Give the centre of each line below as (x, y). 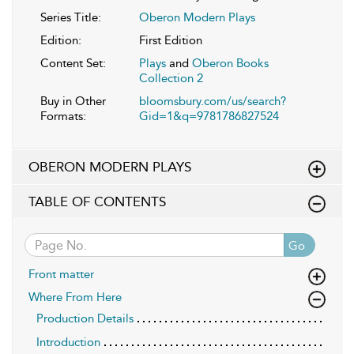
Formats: (63, 117)
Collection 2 (171, 79)
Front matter (61, 275)
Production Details (85, 319)
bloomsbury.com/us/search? (213, 102)
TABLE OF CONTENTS (97, 202)
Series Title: (71, 18)
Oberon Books (230, 64)
